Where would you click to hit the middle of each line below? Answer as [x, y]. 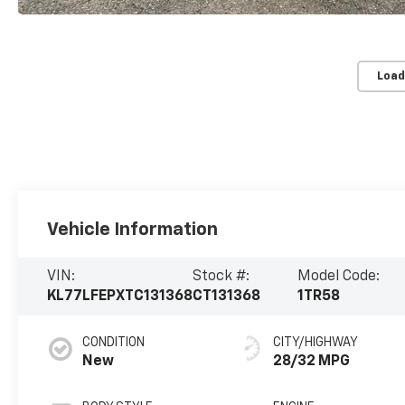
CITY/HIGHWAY [316, 343]
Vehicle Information [133, 230]
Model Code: [338, 277]
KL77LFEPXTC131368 [120, 297]
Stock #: [221, 277]
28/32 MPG [312, 362]
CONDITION [114, 343]
